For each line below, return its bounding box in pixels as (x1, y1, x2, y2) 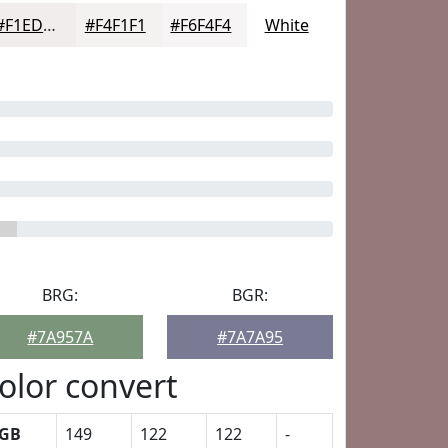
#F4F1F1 (84, 14, 146, 36)
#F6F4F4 (170, 14, 232, 36)
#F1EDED (43, 14, 57, 36)
